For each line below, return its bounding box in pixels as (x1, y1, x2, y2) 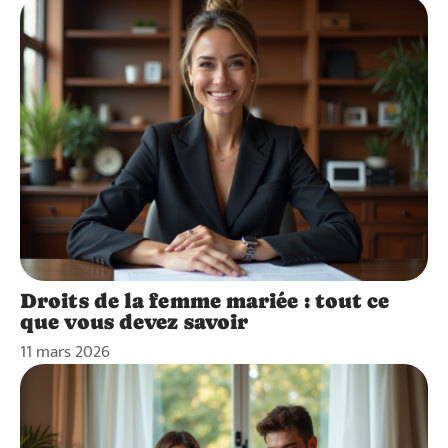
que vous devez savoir (20, 309, 249, 334)
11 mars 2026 (20, 337, 110, 366)
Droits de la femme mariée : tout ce (20, 288, 390, 313)
